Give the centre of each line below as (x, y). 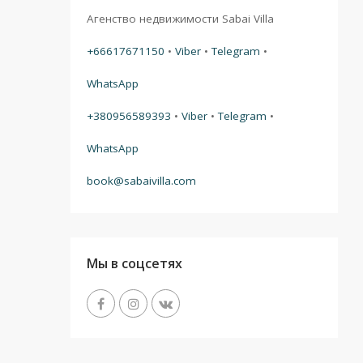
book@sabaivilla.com (141, 181)
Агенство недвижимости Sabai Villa (180, 19)
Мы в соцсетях (135, 263)
